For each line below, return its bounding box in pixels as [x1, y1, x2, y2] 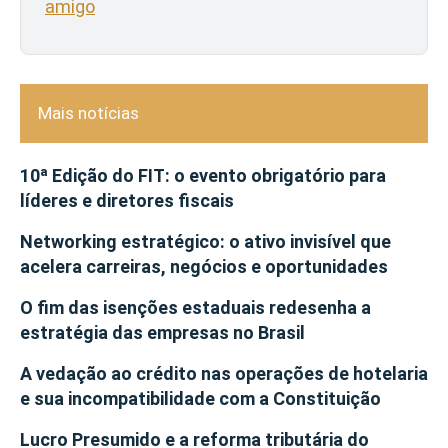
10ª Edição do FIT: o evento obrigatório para [20, 164, 386, 186]
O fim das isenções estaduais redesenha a [20, 296, 371, 318]
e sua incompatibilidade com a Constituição [20, 387, 381, 409]
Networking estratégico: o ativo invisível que [20, 230, 391, 252]
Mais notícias [38, 103, 139, 124]
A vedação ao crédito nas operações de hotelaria [20, 362, 428, 384]
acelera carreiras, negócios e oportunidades [20, 255, 388, 277]
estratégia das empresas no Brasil [20, 321, 305, 343]
